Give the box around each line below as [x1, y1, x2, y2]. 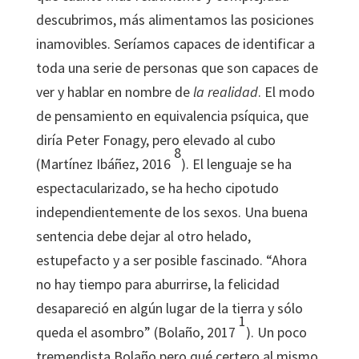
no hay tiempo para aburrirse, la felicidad [35, 275, 280, 293]
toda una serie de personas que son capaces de [35, 58, 318, 77]
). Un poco [245, 323, 307, 341]
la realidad [192, 83, 258, 101]
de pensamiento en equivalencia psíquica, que [35, 107, 309, 125]
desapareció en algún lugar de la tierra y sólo [35, 299, 303, 317]
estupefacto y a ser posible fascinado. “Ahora [35, 251, 307, 269]
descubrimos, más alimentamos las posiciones [35, 10, 314, 29]
